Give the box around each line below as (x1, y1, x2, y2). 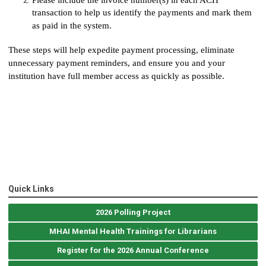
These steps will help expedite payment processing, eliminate (8, 45, 235, 55)
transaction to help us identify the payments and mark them (32, 7, 252, 18)
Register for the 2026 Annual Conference (57, 245, 209, 255)
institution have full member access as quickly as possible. (8, 71, 227, 81)
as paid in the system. (32, 20, 114, 31)
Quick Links (8, 183, 54, 194)
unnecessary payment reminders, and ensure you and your (8, 58, 225, 68)
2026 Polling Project (96, 207, 170, 217)
